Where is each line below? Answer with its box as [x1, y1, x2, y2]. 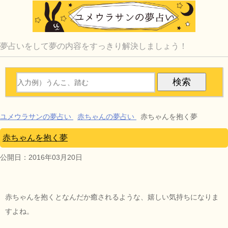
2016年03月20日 [28, 153, 82, 161]
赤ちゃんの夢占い [77, 112, 134, 121]
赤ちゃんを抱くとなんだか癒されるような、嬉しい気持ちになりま [5, 192, 219, 201]
